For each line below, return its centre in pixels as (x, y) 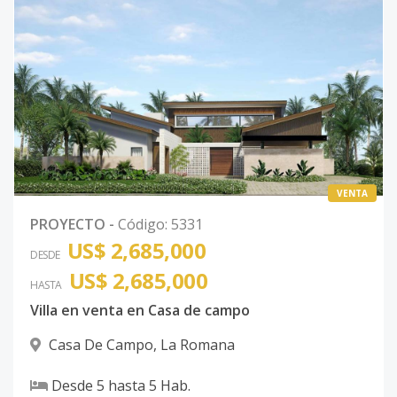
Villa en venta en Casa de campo (140, 310)
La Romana (198, 344)
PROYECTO (68, 224)
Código (141, 224)
